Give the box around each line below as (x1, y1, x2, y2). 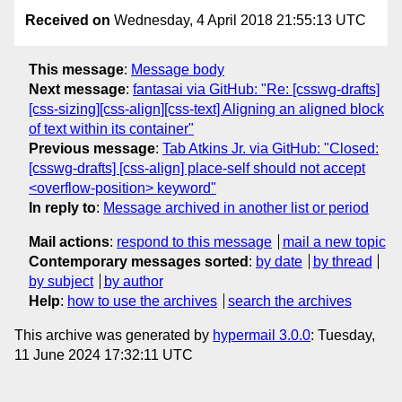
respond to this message (117, 233, 272, 249)
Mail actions (29, 233, 109, 249)
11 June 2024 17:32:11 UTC (14, 346, 193, 363)
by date (256, 253, 302, 269)
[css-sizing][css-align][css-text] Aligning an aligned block (29, 100, 384, 117)
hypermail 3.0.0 (213, 327, 310, 343)
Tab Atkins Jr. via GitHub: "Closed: (162, 140, 379, 156)
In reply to (29, 199, 96, 215)
